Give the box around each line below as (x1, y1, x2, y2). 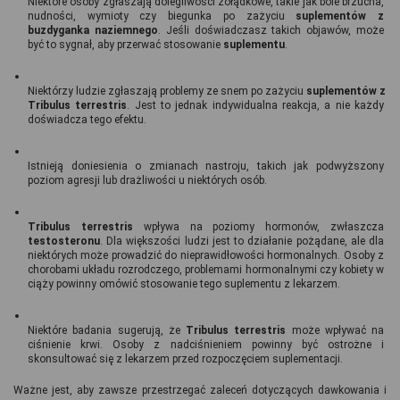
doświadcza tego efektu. (28, 113, 146, 127)
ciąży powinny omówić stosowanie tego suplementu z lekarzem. (28, 278, 340, 291)
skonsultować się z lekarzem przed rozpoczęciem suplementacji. (28, 353, 343, 366)
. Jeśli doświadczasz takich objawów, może (157, 24, 385, 37)
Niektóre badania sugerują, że (28, 324, 186, 337)
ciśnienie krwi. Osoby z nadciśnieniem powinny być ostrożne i (28, 338, 384, 352)
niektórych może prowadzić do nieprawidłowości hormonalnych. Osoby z (28, 249, 384, 262)
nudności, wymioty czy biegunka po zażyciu (28, 10, 296, 23)
